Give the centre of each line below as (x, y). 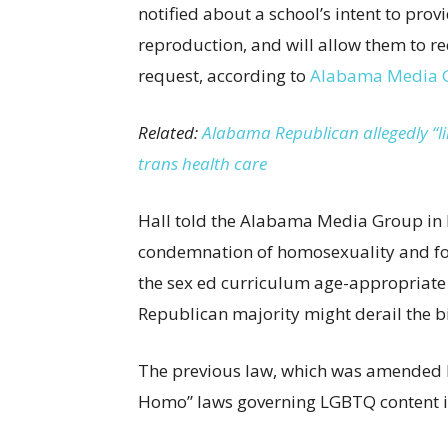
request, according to (224, 76)
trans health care (202, 164)
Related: (170, 133)
